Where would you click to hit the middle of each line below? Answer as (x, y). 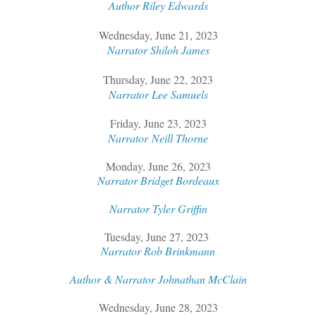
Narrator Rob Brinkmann (158, 250)
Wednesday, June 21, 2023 (158, 35)
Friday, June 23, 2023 (158, 123)
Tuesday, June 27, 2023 (158, 236)
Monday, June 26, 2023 (158, 166)
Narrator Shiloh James (158, 49)
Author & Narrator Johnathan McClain (158, 279)
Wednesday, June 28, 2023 (158, 307)
